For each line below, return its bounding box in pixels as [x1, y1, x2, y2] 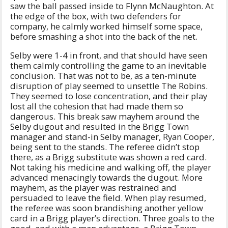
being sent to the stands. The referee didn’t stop [10, 140, 199, 153]
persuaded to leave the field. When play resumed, [10, 191, 206, 204]
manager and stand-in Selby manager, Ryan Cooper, [10, 130, 214, 142]
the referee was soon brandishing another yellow [10, 202, 203, 214]
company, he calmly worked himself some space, [10, 20, 203, 32]
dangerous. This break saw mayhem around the [10, 110, 199, 122]
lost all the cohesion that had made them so [10, 100, 183, 112]
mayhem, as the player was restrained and [10, 181, 177, 193]
